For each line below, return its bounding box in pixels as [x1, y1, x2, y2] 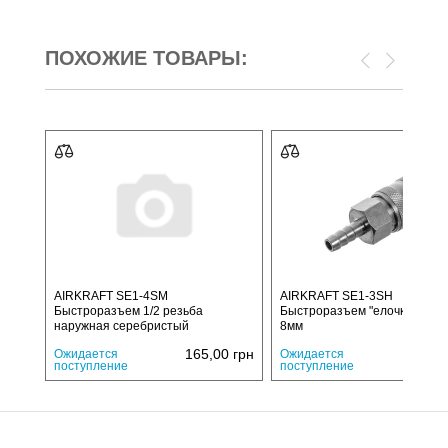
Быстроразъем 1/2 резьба [54, 303, 203, 318]
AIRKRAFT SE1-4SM [54, 288, 168, 303]
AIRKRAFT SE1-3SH [280, 288, 393, 303]
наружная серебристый [54, 318, 189, 333]
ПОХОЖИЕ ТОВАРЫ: [45, 46, 248, 69]
